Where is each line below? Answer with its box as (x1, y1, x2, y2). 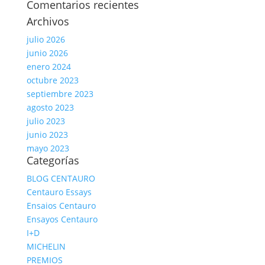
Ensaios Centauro (26, 200, 96, 212)
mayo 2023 (26, 143, 69, 154)
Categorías (26, 153, 79, 168)
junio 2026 (26, 47, 68, 59)
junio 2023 (26, 129, 68, 141)
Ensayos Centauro (26, 214, 98, 225)
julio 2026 (26, 34, 65, 46)
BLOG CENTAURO (26, 173, 95, 185)
